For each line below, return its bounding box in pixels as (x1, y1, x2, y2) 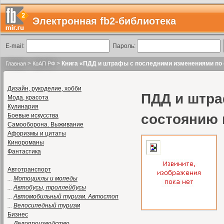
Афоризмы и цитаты (7, 130, 66, 137)
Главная (5, 60, 26, 66)
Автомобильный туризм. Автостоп (13, 193, 118, 200)
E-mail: (5, 42, 26, 49)
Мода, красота (7, 94, 48, 101)
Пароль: (109, 42, 137, 49)
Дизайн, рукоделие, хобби (7, 85, 81, 92)
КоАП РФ (32, 60, 55, 66)
